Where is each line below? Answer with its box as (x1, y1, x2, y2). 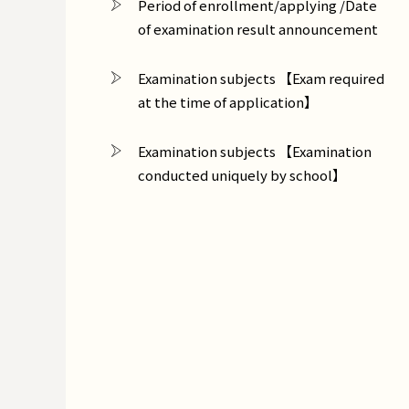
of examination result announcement (138, 19, 378, 39)
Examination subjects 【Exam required (138, 68, 384, 89)
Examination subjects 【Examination (138, 142, 372, 162)
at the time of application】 (138, 92, 318, 112)
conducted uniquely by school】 (138, 165, 346, 185)
